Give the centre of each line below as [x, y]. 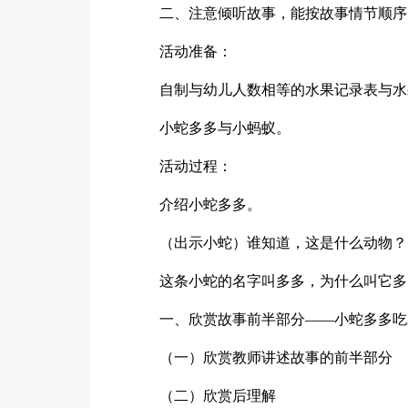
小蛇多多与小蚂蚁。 [225, 127]
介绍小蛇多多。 [211, 204]
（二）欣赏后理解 [218, 395]
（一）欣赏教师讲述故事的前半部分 [276, 357]
